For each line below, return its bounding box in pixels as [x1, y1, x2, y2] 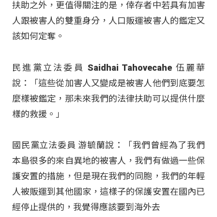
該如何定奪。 [12, 31, 64, 42]
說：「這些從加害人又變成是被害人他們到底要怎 [12, 77, 205, 88]
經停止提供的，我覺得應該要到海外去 [12, 202, 160, 213]
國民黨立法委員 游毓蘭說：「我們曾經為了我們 [12, 140, 205, 151]
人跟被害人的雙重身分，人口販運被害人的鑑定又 [12, 15, 205, 26]
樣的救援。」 [12, 108, 64, 119]
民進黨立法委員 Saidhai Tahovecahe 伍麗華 [12, 62, 205, 73]
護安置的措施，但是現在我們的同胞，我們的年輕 [12, 171, 205, 182]
